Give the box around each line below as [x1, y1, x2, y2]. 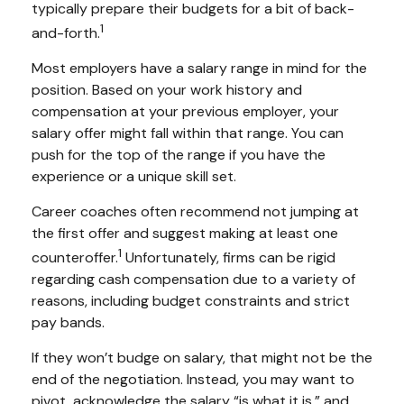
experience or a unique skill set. [32, 166, 236, 186]
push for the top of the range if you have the [32, 144, 326, 164]
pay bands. [32, 313, 105, 333]
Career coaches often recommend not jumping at [32, 201, 359, 221]
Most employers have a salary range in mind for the [32, 58, 367, 78]
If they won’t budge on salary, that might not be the [32, 348, 372, 368]
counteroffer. [32, 248, 118, 268]
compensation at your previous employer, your [32, 101, 339, 121]
